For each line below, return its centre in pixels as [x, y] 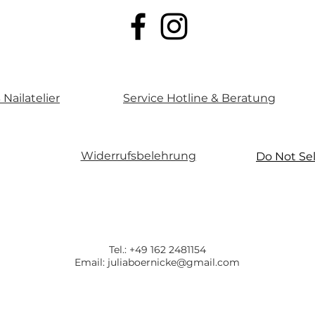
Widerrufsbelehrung [138, 156]
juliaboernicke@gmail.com [174, 262]
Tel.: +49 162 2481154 [157, 250]
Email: [91, 262]
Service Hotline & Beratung [199, 98]
